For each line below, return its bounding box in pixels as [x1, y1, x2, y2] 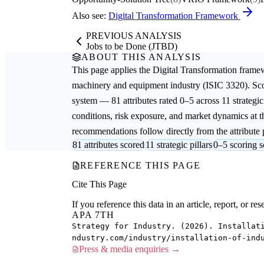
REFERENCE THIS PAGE [80, 160, 201, 171]
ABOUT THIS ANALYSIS [81, 52, 202, 62]
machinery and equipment [72, 80, 168, 91]
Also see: [72, 11, 108, 21]
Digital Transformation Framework [108, 11, 240, 21]
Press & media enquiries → [79, 243, 180, 254]
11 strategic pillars [146, 140, 212, 150]
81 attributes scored [72, 140, 144, 150]
